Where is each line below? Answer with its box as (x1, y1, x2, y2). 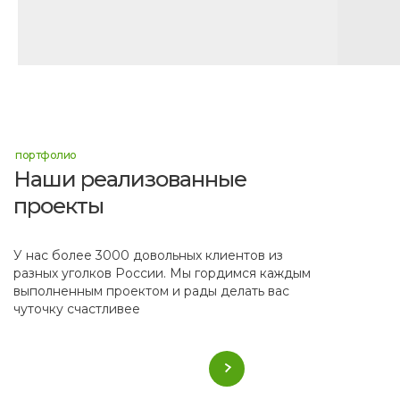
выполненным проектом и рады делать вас (13, 283, 289, 300)
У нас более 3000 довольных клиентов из (13, 247, 283, 264)
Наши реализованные (13, 166, 246, 193)
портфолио (15, 148, 77, 162)
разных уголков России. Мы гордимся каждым (13, 265, 311, 282)
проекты (13, 193, 104, 220)
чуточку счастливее (13, 301, 140, 318)
